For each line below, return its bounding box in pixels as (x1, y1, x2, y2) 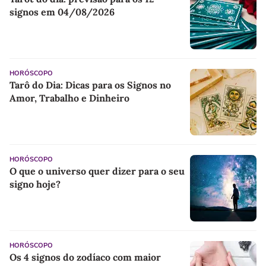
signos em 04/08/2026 (9, 5, 115, 18)
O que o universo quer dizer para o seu (9, 164, 185, 177)
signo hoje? (9, 178, 61, 190)
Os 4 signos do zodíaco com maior (9, 251, 161, 263)
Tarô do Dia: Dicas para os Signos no (9, 78, 171, 91)
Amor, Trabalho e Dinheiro (9, 91, 129, 104)
